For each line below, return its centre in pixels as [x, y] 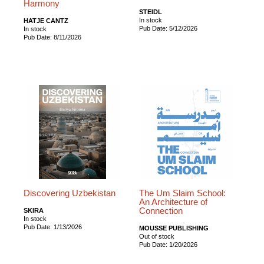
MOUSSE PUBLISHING [174, 228]
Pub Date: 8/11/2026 [52, 37]
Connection [161, 211]
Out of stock [157, 236]
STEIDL [151, 11]
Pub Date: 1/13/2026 [53, 227]
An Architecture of [174, 202]
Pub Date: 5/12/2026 [169, 28]
